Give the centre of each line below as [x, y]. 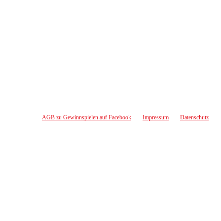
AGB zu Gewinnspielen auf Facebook [87, 117]
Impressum [156, 117]
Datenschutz [194, 117]
